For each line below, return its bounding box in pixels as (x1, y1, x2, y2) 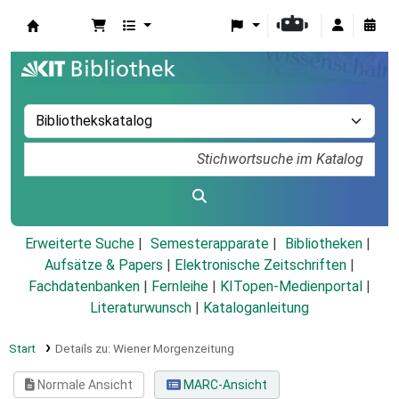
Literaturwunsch (90, 299, 191, 317)
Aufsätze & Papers (45, 256, 163, 274)
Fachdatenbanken (28, 278, 140, 296)
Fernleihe (151, 278, 208, 296)
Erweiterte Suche (24, 235, 134, 253)
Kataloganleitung (203, 299, 309, 317)
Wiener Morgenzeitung (112, 341, 234, 356)
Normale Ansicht (35, 378, 134, 393)
